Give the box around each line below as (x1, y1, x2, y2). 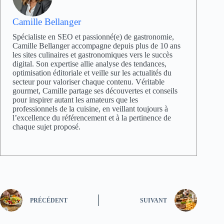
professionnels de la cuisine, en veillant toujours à (12, 104, 168, 113)
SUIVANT (140, 197, 167, 204)
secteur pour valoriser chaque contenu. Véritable (12, 77, 164, 86)
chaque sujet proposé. (12, 122, 80, 131)
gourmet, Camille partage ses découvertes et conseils (12, 86, 177, 95)
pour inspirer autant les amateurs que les (12, 95, 138, 104)
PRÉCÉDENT (30, 197, 67, 204)
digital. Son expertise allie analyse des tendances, (12, 59, 166, 68)
